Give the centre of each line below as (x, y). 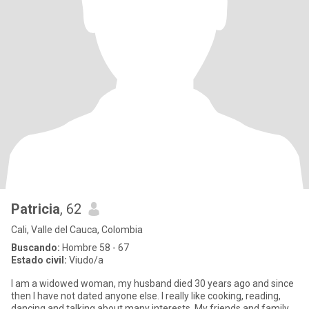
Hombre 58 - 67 (94, 248)
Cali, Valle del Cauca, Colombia (77, 230)
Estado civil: (39, 260)
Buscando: (36, 248)
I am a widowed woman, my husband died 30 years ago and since (122, 283)
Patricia (36, 209)
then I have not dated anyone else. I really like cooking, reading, (146, 296)
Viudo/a (85, 260)
